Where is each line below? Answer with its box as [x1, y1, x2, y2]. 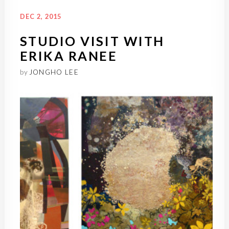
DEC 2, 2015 [19, 12, 62, 21]
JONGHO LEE [29, 68, 79, 77]
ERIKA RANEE [19, 48, 118, 64]
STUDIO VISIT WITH [19, 33, 165, 49]
